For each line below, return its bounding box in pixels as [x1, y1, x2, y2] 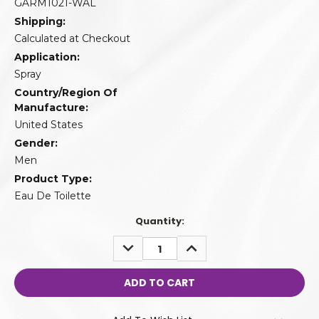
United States [14, 118, 83, 132]
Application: [14, 51, 80, 64]
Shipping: [14, 15, 66, 28]
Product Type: [14, 172, 92, 186]
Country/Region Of [14, 86, 117, 100]
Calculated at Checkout [14, 32, 130, 46]
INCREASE [180, 236, 231, 251]
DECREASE [117, 236, 170, 251]
